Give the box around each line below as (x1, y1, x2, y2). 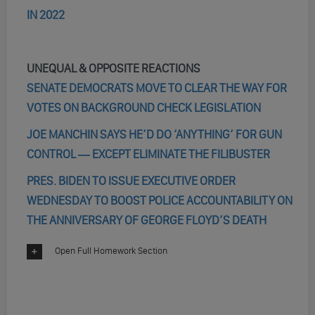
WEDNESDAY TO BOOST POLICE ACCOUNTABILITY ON (26, 193, 292, 207)
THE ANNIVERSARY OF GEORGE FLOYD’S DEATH (26, 213, 266, 227)
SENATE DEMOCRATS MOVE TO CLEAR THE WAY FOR (26, 81, 287, 95)
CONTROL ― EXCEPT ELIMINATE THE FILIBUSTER (26, 147, 270, 161)
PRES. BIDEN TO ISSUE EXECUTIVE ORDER (26, 174, 236, 188)
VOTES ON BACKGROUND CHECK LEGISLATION (26, 101, 261, 115)
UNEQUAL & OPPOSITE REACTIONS (26, 61, 200, 75)
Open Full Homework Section (54, 245, 167, 257)
